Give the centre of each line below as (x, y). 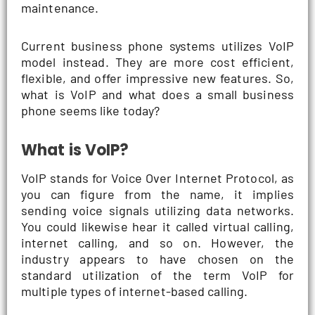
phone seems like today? (91, 111)
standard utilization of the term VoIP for (157, 275)
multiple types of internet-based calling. (135, 291)
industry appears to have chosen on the (157, 258)
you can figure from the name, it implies (157, 194)
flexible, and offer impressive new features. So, (157, 78)
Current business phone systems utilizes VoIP (157, 46)
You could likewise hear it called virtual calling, (157, 226)
